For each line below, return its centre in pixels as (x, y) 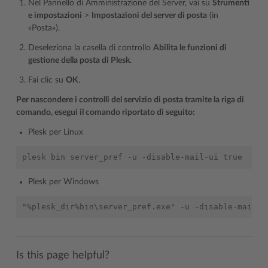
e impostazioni (55, 16)
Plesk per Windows (63, 182)
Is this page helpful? (63, 255)
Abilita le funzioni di (190, 48)
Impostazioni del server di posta (149, 16)
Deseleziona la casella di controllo (91, 48)
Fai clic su (47, 80)
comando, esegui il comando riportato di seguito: (106, 112)
